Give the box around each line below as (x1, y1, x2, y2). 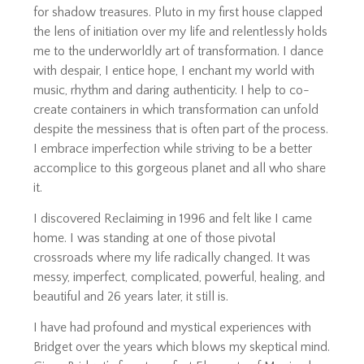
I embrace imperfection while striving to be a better (33, 141, 313, 157)
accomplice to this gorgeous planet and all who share (33, 161, 327, 176)
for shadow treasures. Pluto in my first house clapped (33, 5, 323, 20)
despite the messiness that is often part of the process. (33, 122, 329, 137)
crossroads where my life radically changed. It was (33, 249, 311, 265)
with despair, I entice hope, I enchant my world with (33, 63, 315, 79)
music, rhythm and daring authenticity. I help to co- (33, 83, 310, 98)
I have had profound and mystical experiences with (33, 319, 312, 335)
